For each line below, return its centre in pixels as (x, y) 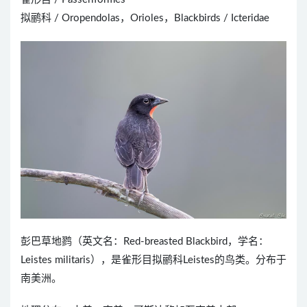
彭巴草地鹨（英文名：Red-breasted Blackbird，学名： (145, 242)
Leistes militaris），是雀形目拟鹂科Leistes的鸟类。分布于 (153, 260)
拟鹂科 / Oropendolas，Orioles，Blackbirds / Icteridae (145, 18)
